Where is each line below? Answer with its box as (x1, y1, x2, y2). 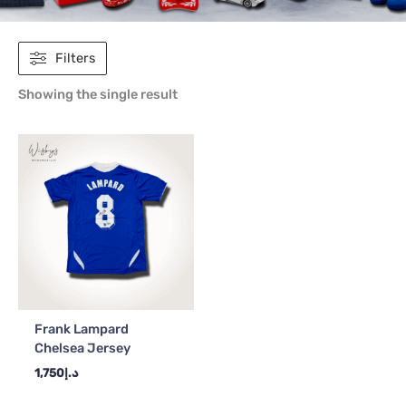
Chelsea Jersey (34, 340, 130, 357)
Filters (55, 49, 95, 66)
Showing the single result (18, 86, 178, 103)
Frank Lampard (34, 321, 129, 338)
